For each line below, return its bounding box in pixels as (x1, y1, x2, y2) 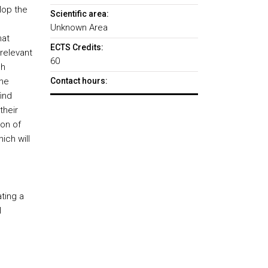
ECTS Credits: (50, 42, 103, 52)
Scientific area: (50, 9, 109, 19)
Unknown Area (50, 22, 108, 33)
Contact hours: (50, 76, 108, 86)
